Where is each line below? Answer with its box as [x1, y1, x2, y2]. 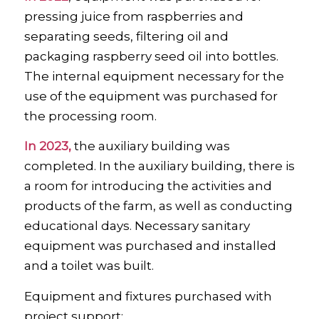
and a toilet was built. [23, 258, 154, 273]
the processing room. [23, 108, 157, 123]
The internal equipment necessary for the [23, 68, 284, 83]
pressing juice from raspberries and [23, 9, 244, 23]
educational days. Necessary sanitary [23, 219, 250, 234]
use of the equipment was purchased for [23, 88, 278, 103]
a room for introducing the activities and [23, 179, 272, 194]
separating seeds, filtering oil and [23, 28, 229, 43]
